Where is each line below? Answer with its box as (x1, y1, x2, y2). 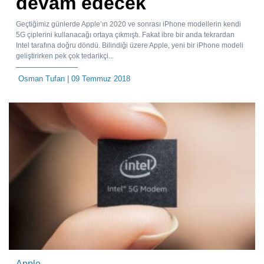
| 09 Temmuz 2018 (65, 74, 130, 84)
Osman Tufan (18, 74, 65, 84)
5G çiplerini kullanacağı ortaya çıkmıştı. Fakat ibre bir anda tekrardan (16, 31, 235, 39)
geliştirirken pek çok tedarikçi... (16, 52, 114, 61)
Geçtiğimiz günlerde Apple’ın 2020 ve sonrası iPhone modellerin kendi (16, 20, 241, 29)
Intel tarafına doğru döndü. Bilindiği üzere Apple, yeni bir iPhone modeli (16, 41, 243, 50)
